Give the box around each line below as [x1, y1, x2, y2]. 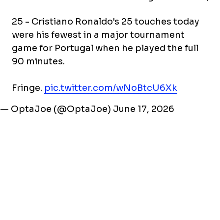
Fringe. [12, 82, 44, 93]
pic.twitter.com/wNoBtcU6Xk [44, 82, 177, 93]
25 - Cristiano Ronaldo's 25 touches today [12, 16, 199, 27]
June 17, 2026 [112, 104, 174, 114]
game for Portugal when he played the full [12, 43, 198, 54]
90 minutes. [12, 56, 65, 67]
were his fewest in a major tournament [12, 29, 185, 40]
